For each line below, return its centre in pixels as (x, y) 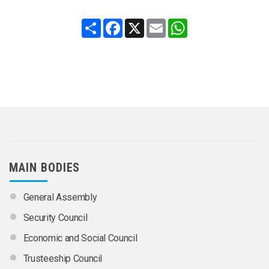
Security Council (55, 218)
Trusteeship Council (63, 259)
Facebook (141, 23)
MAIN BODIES (45, 168)
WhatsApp (207, 23)
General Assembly (60, 198)
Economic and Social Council (80, 238)
